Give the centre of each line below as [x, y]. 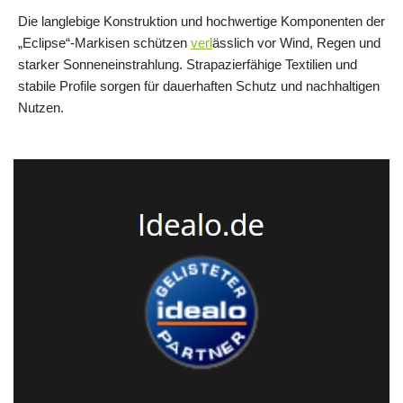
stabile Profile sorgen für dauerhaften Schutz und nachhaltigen [199, 85]
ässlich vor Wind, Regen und [296, 42]
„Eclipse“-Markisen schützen [104, 42]
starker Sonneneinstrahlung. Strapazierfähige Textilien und [188, 64]
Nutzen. [41, 107]
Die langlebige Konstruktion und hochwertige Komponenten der [201, 21]
